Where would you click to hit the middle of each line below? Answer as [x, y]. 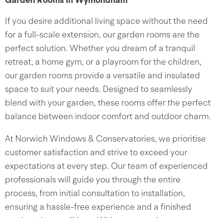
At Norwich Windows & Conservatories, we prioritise [105, 139]
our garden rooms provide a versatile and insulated [102, 76]
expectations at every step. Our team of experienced [106, 166]
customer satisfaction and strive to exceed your [96, 153]
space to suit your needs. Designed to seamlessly [99, 90]
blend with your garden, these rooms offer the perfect [108, 103]
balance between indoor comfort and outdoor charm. [108, 117]
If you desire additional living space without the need [106, 21]
